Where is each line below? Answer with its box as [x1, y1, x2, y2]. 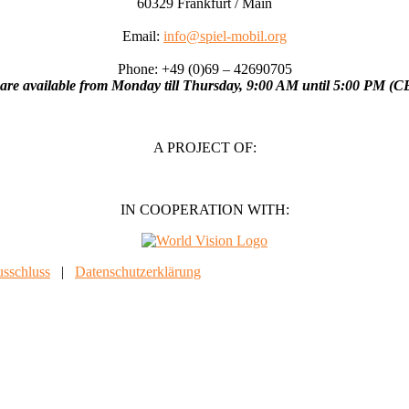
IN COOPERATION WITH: [120, 201, 289, 217]
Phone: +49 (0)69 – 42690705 [117, 60, 292, 77]
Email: [122, 27, 163, 44]
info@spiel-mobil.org [163, 27, 287, 44]
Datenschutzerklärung [75, 263, 201, 279]
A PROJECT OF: [152, 139, 257, 155]
